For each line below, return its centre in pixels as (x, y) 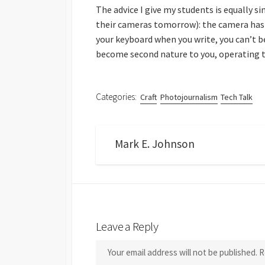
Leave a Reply (127, 226)
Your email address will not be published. (182, 253)
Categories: (116, 97)
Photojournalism (189, 97)
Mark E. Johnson (155, 143)
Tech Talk (237, 97)
